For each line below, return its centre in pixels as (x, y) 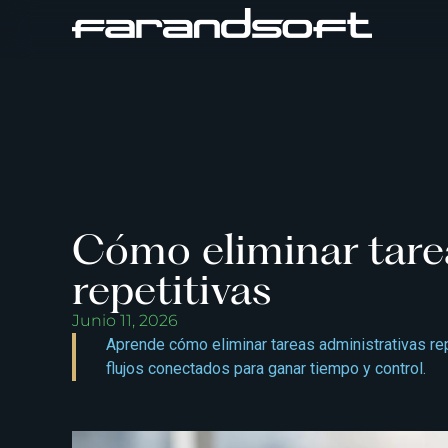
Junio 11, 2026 (125, 321)
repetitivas (171, 289)
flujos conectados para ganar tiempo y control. (266, 369)
